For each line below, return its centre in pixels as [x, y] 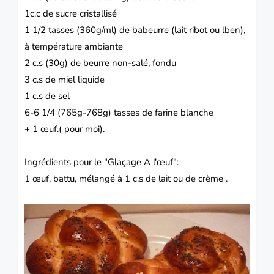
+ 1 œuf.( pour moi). [65, 129]
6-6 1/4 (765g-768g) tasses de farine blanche [119, 112]
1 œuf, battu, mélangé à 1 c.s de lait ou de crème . [126, 178]
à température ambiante [74, 46]
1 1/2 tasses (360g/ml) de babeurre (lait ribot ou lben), [135, 30]
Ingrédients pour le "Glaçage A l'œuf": [102, 162]
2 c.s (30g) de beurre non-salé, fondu [100, 63]
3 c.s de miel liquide [65, 79]
